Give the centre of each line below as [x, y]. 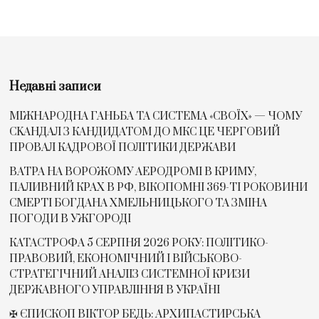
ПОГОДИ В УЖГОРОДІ [70, 219]
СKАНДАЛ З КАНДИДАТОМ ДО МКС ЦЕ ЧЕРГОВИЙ [145, 132]
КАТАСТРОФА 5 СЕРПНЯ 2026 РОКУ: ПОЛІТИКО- [139, 244]
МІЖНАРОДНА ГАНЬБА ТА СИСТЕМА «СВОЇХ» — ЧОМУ [156, 117]
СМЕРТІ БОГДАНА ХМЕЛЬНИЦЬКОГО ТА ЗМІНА [138, 204]
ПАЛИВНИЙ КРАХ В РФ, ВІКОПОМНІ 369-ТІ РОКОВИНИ [159, 188]
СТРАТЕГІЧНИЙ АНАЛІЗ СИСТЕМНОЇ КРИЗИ [130, 275]
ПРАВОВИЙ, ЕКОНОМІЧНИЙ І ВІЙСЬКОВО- [126, 259]
